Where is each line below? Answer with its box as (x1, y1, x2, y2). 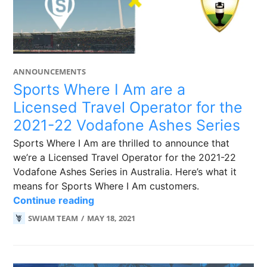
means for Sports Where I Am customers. (13, 180, 200, 192)
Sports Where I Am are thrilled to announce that (13, 137, 230, 149)
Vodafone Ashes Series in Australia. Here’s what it (13, 166, 237, 178)
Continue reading (13, 194, 95, 206)
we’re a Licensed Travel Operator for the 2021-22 (13, 151, 237, 163)
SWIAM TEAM (28, 213, 79, 223)
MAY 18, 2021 (87, 213, 136, 223)
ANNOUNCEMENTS (13, 66, 86, 77)
